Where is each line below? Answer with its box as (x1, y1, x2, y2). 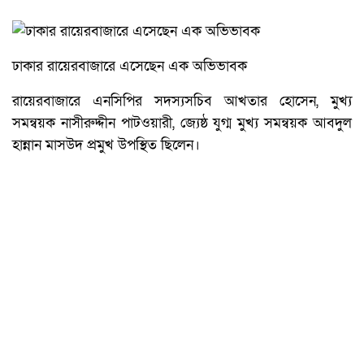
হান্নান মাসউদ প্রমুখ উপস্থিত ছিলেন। (12, 136, 200, 155)
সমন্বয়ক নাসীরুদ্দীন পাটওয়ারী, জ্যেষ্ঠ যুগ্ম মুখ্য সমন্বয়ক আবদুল (12, 114, 352, 133)
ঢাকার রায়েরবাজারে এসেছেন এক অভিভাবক (12, 57, 247, 76)
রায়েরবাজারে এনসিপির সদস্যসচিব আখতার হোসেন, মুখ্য (12, 92, 352, 111)
